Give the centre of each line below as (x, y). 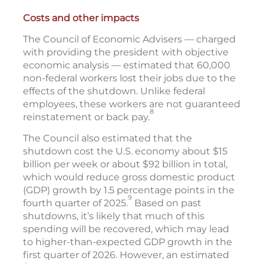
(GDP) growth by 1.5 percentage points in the (129, 190)
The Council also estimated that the (108, 138)
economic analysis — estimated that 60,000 (127, 65)
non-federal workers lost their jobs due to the (129, 78)
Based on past (167, 203)
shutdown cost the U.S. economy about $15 (125, 151)
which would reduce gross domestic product (129, 177)
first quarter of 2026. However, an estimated (126, 255)
